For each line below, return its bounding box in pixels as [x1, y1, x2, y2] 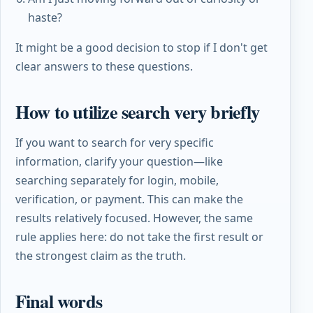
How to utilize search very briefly [15, 97, 259, 125]
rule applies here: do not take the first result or [15, 228, 263, 245]
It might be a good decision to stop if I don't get [15, 39, 268, 55]
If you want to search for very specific [15, 134, 214, 150]
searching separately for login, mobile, [15, 172, 219, 188]
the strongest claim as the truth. [15, 247, 186, 263]
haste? [28, 9, 63, 25]
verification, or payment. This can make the [15, 191, 243, 207]
